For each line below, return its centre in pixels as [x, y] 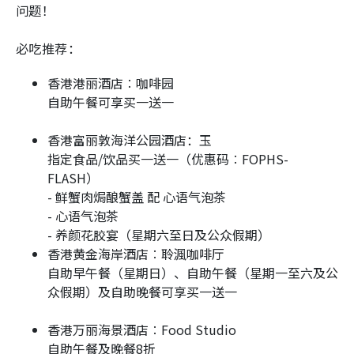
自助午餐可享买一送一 [111, 102]
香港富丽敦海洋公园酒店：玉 [130, 140]
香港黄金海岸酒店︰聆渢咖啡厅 [136, 254]
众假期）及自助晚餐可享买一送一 [142, 292]
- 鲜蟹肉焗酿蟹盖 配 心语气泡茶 [137, 197]
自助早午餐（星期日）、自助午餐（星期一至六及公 [193, 273]
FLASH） [73, 178]
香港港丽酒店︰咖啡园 [111, 83]
